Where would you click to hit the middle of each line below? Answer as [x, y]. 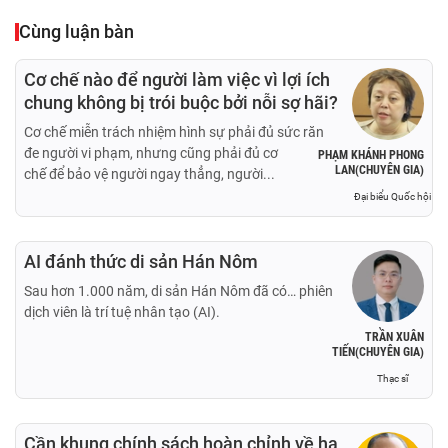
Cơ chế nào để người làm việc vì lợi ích [177, 79]
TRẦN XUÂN [394, 336]
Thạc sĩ [392, 378]
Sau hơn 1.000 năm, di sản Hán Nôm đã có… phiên [178, 290]
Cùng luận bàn [76, 31]
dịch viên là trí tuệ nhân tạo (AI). [122, 311]
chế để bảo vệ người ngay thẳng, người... [149, 173]
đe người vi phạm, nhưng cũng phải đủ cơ [151, 152]
